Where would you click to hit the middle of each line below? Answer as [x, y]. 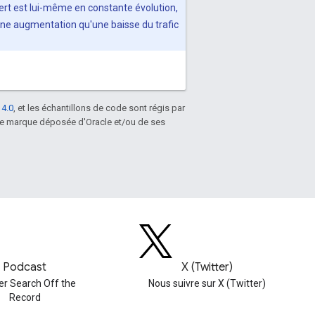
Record [25, 297]
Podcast [25, 267]
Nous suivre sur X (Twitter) [207, 283]
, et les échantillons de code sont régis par [99, 108]
